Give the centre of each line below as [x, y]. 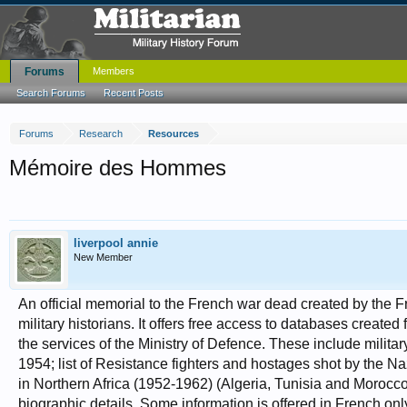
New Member [103, 257]
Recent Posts [134, 93]
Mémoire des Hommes [118, 168]
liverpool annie [116, 243]
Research [101, 134]
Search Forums [51, 93]
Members [114, 71]
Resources [174, 134]
